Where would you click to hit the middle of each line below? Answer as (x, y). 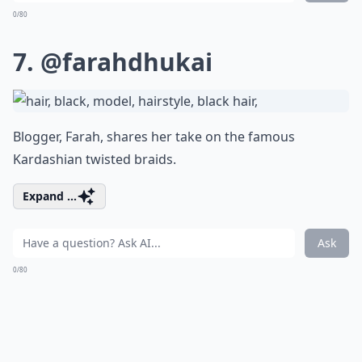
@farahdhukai (126, 61)
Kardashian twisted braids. (95, 159)
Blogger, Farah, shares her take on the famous (154, 136)
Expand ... (50, 196)
